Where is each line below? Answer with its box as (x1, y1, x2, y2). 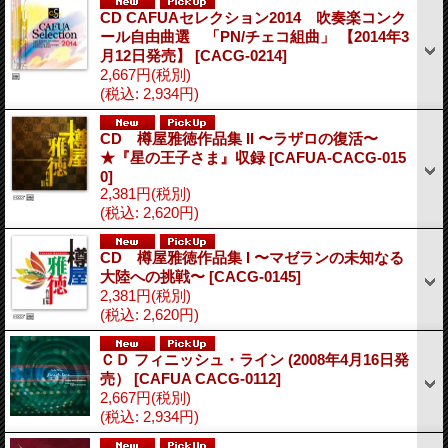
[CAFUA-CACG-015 (269, 148, 406, 166)
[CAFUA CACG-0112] (134, 369, 281, 387)
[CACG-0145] (209, 267, 301, 285)
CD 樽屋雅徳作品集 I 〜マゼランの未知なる (100, 248, 404, 266)
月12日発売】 (100, 46, 195, 64)
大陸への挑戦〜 (100, 267, 209, 285)
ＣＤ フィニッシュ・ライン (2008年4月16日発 (100, 350, 409, 368)
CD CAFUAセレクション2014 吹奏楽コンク (100, 8, 406, 26)
